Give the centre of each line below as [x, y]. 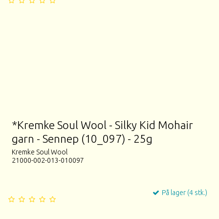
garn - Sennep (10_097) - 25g [82, 138]
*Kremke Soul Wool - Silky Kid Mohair [103, 125]
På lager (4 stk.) [184, 193]
